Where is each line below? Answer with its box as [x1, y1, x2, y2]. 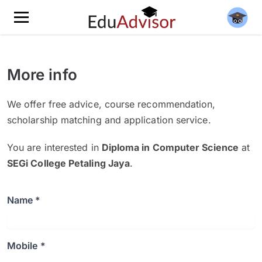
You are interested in [7, 142, 102, 153]
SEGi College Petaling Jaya [7, 157, 130, 169]
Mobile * [7, 240, 46, 251]
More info [7, 65, 77, 84]
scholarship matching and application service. [7, 114, 211, 126]
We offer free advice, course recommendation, [7, 98, 216, 110]
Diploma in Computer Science [101, 142, 239, 153]
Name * [7, 194, 41, 206]
